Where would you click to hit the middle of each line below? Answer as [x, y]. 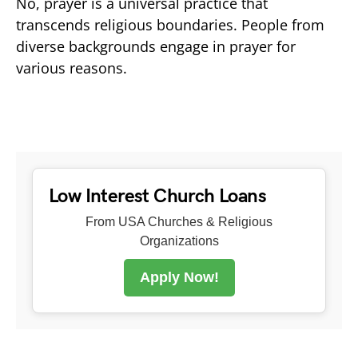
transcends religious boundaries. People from [170, 24]
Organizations [179, 241]
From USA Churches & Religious [179, 221]
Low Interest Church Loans [157, 196]
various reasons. [72, 68]
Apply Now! [179, 277]
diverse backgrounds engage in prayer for [156, 46]
